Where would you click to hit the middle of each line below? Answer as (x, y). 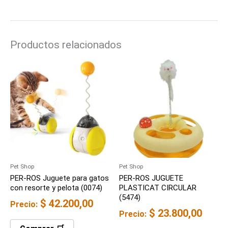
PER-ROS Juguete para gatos (60, 178)
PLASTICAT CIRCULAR (158, 188)
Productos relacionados (66, 45)
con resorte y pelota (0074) (56, 188)
